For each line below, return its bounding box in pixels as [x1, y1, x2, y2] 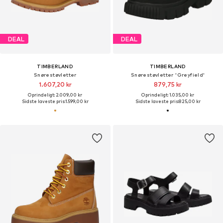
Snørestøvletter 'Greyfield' [130, 72, 205, 78]
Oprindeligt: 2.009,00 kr [28, 92, 83, 98]
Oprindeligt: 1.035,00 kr [141, 92, 195, 98]
